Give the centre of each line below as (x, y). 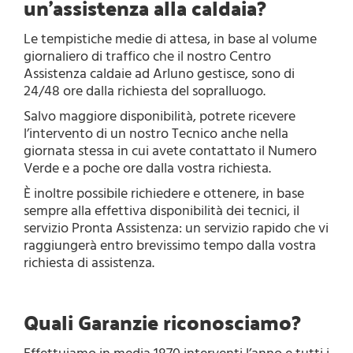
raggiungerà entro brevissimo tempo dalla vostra (170, 246)
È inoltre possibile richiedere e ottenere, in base (164, 194)
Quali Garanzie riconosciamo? (162, 323)
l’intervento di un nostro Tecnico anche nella (156, 134)
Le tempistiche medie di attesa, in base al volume (170, 39)
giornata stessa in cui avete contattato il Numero (170, 151)
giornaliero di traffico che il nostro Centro (147, 57)
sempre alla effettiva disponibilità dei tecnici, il (162, 211)
